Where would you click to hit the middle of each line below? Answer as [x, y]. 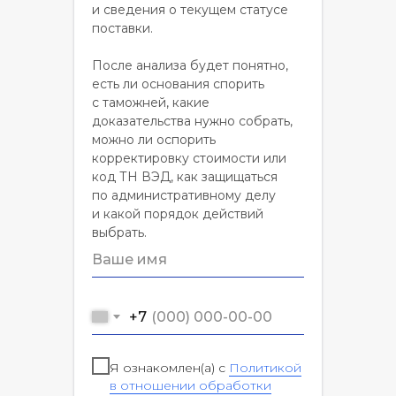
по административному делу [184, 195]
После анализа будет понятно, [190, 65]
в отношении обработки [190, 385]
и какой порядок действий [178, 214]
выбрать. [119, 232]
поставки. [122, 28]
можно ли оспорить [154, 140]
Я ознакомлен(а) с [169, 367]
